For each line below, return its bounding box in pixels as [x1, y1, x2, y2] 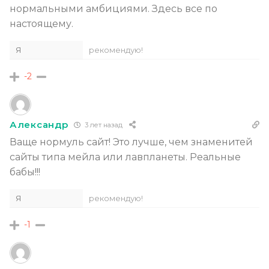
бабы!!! [10, 166, 40, 178]
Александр [10, 119, 68, 131]
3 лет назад [83, 121, 123, 130]
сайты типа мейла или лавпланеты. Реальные [10, 151, 241, 163]
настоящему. [10, 17, 73, 29]
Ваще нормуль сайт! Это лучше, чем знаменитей [10, 136, 253, 148]
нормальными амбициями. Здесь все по [10, 2, 217, 14]
